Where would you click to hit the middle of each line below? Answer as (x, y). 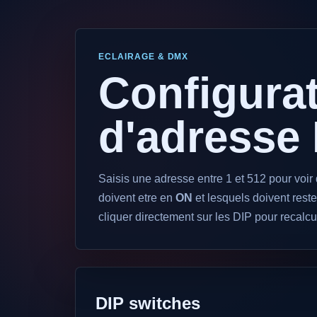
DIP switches (148, 303)
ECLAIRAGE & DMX (144, 57)
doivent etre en (137, 198)
